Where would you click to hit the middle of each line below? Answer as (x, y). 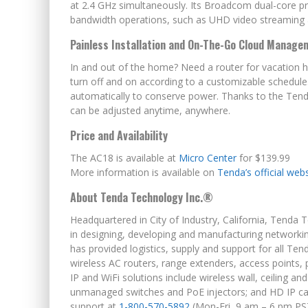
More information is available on (144, 172)
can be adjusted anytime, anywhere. (150, 110)
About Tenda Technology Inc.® (142, 197)
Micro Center (208, 158)
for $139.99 (263, 158)
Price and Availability (119, 135)
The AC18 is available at (124, 158)
